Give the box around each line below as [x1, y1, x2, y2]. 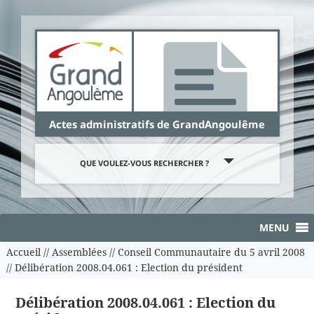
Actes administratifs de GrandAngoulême [49, 117, 265, 132]
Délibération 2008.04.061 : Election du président [14, 261, 243, 275]
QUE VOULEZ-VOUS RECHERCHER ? [80, 158, 209, 169]
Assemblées [51, 245, 107, 259]
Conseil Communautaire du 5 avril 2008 [117, 245, 305, 259]
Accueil [6, 245, 41, 259]
